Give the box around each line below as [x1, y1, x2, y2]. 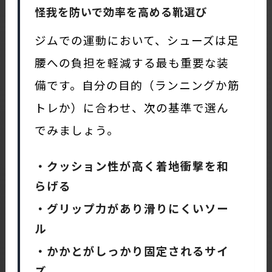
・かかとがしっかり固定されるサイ [34, 242, 229, 259]
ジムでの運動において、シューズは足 [34, 31, 239, 48]
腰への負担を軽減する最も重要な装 [34, 53, 229, 70]
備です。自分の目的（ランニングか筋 [34, 76, 240, 93]
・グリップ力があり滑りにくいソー [34, 199, 229, 216]
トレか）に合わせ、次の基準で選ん [34, 98, 229, 115]
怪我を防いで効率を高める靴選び [34, 3, 207, 19]
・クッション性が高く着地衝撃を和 [34, 157, 229, 174]
